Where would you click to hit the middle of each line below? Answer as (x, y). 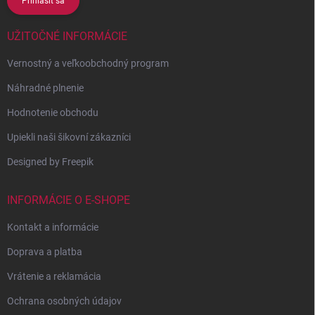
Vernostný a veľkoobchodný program (88, 64)
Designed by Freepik (50, 162)
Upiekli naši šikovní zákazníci (69, 137)
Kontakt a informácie (53, 227)
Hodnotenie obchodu (53, 113)
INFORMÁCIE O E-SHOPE (69, 200)
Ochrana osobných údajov (64, 301)
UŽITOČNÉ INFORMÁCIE (67, 37)
